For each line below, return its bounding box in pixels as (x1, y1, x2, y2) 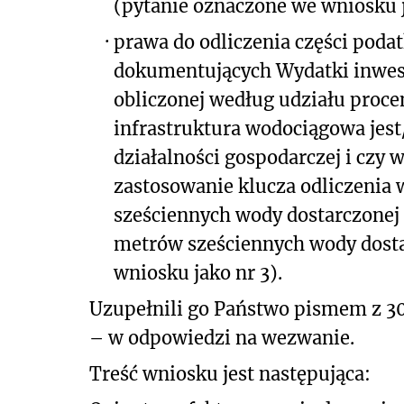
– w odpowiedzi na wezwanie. (89, 326, 354, 349)
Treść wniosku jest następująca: (89, 362, 371, 385)
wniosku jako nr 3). (114, 261, 282, 284)
